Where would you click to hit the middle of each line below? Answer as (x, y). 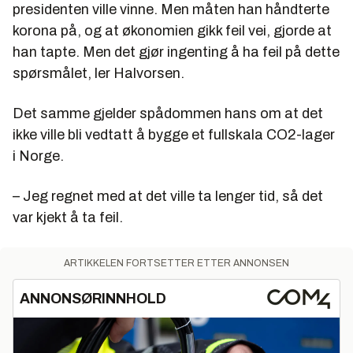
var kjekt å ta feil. (69, 218)
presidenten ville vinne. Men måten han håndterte (171, 10)
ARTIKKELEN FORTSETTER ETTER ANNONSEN (176, 264)
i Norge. (38, 156)
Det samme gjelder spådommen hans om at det (168, 114)
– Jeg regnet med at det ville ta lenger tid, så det (168, 197)
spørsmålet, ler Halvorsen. (100, 74)
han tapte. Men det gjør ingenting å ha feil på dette (176, 52)
